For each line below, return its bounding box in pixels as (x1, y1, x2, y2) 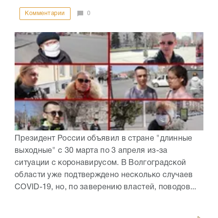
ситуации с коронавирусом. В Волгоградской (15, 159, 186, 166)
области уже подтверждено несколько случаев (15, 171, 193, 179)
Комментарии (25, 11, 65, 17)
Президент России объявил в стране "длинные (15, 135, 193, 142)
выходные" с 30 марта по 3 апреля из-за (15, 147, 168, 154)
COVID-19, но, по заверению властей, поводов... (15, 183, 197, 191)
